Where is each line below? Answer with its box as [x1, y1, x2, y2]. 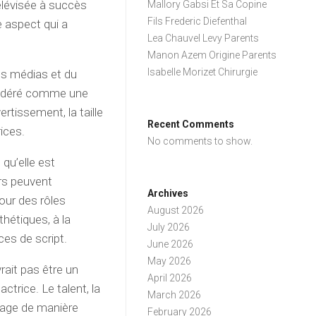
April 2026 [147, 272, 193, 284]
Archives [147, 188, 189, 199]
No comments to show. [147, 135, 253, 147]
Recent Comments [147, 119, 235, 130]
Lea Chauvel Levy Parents [147, 32, 260, 44]
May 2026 [147, 255, 192, 267]
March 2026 [147, 289, 202, 300]
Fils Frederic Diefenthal [147, 16, 248, 27]
